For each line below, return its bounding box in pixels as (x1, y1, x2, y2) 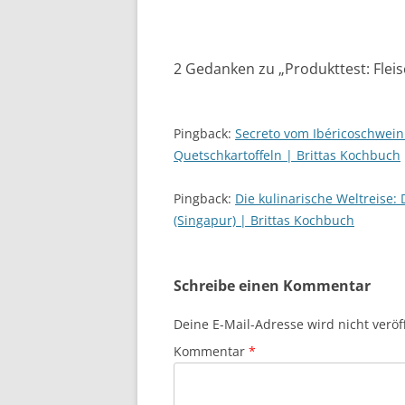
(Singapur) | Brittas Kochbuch (174, 211, 354, 229)
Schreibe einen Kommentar (174, 275, 371, 296)
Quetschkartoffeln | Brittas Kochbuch (174, 146, 400, 164)
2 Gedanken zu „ (174, 58, 285, 79)
